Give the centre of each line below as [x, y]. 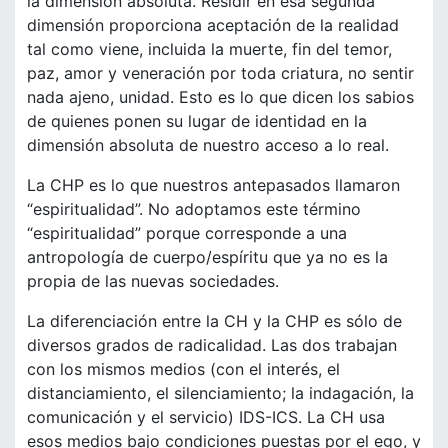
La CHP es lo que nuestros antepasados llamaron [213, 185]
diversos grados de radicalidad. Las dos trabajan [212, 345]
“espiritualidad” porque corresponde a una [187, 233]
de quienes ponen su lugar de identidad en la [197, 121]
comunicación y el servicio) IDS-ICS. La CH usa [206, 417]
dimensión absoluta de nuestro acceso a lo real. [208, 145]
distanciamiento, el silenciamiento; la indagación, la [220, 393]
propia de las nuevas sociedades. [153, 281]
